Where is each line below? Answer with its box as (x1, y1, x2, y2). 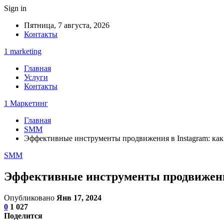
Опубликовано (4, 193, 56, 202)
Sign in (4, 4, 26, 12)
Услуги (24, 73, 48, 81)
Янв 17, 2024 (56, 193, 101, 202)
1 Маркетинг (4, 99, 48, 107)
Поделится (4, 211, 42, 220)
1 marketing (4, 47, 41, 55)
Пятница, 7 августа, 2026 (24, 21, 109, 29)
